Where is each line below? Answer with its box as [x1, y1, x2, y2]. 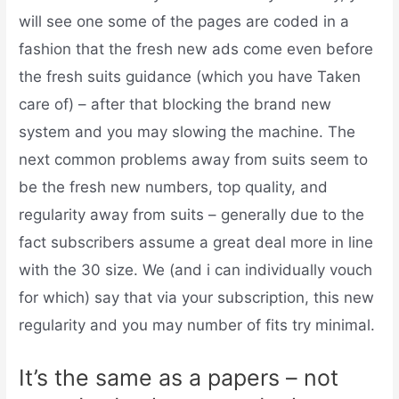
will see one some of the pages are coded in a [19, 12, 350, 31]
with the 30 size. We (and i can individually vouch [19, 261, 373, 280]
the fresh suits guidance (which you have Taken [19, 68, 362, 86]
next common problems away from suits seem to [19, 151, 369, 169]
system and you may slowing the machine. [19, 123, 324, 142]
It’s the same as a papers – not [19, 364, 339, 392]
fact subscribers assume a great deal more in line [19, 233, 374, 252]
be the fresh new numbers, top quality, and [19, 178, 329, 197]
